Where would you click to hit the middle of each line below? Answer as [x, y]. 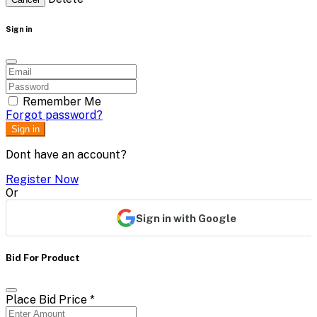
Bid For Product [43, 258]
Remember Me [62, 102]
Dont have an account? [66, 155]
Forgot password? [54, 115]
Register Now [42, 180]
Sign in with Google [186, 218]
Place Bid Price [48, 299]
